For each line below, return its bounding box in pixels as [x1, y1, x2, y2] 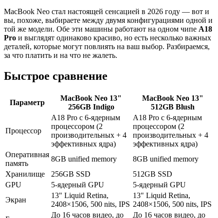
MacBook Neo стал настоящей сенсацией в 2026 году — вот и [4, 7, 209, 16]
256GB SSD [51, 169, 91, 178]
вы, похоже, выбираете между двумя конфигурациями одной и [4, 16, 213, 24]
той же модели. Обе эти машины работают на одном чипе [4, 24, 199, 33]
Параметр [10, 98, 45, 107]
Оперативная [5, 150, 49, 159]
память [5, 159, 28, 167]
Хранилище [5, 169, 45, 178]
